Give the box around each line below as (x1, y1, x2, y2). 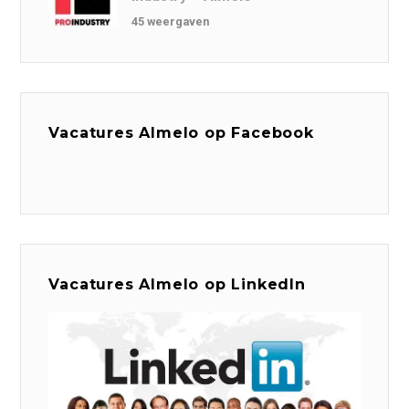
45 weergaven (131, 15, 210, 29)
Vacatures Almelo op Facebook (48, 124, 314, 142)
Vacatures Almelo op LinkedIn (48, 276, 306, 294)
